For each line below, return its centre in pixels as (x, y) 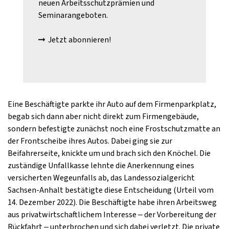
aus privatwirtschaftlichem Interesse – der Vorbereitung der (112, 215)
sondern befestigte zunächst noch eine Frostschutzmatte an (114, 129)
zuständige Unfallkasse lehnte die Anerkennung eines (101, 166)
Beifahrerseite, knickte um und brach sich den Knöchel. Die (109, 153)
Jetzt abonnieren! (80, 40)
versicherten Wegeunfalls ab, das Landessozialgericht (101, 178)
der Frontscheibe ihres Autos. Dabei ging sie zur (90, 141)
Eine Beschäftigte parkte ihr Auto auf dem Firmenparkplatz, (112, 104)
